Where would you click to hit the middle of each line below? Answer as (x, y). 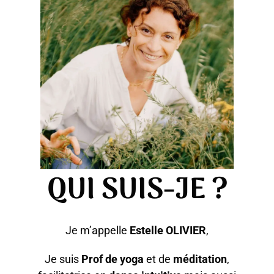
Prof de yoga (113, 259)
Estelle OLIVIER (168, 230)
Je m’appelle (98, 230)
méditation (200, 259)
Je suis (63, 259)
